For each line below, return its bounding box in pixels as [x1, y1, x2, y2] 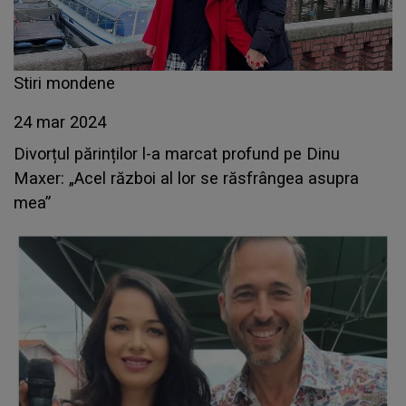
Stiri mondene [14, 73, 115, 93]
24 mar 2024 [14, 112, 106, 132]
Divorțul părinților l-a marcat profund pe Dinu [14, 144, 340, 164]
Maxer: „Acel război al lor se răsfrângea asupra [14, 169, 359, 188]
